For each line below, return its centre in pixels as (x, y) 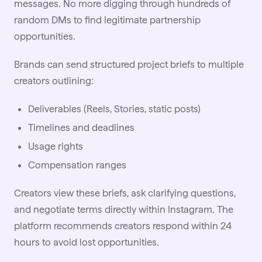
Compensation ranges (77, 165)
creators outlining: (54, 81)
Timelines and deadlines (81, 128)
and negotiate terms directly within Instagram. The (124, 210)
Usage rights (56, 146)
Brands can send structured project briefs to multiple (129, 65)
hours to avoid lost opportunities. (87, 242)
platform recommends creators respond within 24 (123, 226)
